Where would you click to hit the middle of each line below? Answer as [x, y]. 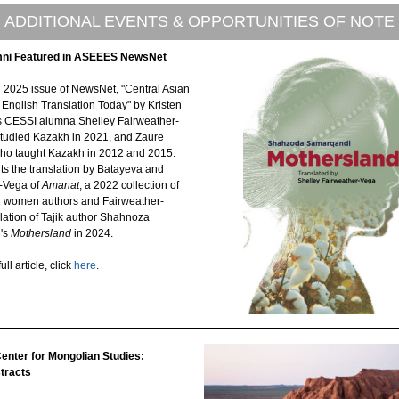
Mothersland [41, 233]
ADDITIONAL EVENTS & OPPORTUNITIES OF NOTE [199, 21]
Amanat [61, 185]
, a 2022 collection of [129, 185]
